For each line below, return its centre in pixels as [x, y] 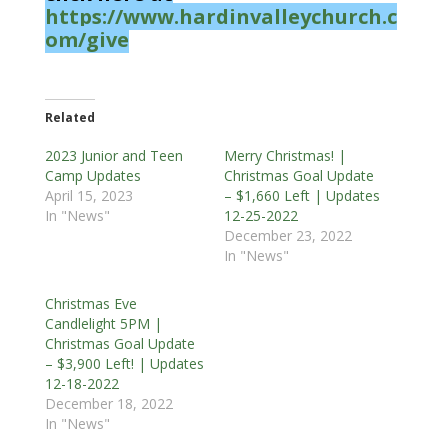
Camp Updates [92, 175]
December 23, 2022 [287, 235]
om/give [86, 39]
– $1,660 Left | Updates [301, 195]
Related [69, 117]
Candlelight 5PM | [103, 323]
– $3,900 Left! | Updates [124, 363]
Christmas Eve [90, 303]
